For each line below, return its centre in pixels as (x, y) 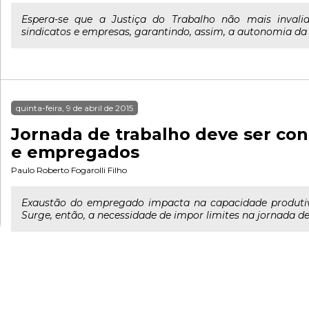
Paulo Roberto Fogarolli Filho (69, 170)
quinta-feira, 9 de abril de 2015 (74, 108)
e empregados (75, 152)
